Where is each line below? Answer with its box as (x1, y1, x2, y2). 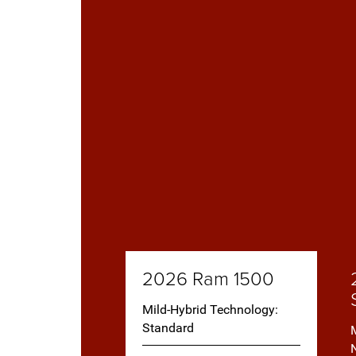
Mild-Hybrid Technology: (142, 302, 279, 318)
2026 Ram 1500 (142, 265, 275, 292)
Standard (142, 320, 195, 336)
